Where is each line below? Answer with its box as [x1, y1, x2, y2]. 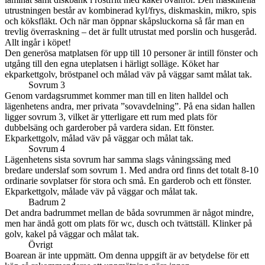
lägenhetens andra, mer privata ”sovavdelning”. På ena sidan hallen [5, 101, 255, 112]
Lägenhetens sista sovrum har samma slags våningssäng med [5, 154, 231, 165]
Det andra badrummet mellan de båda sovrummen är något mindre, [5, 208, 254, 218]
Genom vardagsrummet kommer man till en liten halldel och [5, 91, 228, 101]
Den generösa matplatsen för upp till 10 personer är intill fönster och [5, 48, 258, 59]
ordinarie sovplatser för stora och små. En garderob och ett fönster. [5, 176, 251, 186]
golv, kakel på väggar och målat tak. [5, 229, 139, 240]
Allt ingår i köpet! [5, 37, 71, 48]
